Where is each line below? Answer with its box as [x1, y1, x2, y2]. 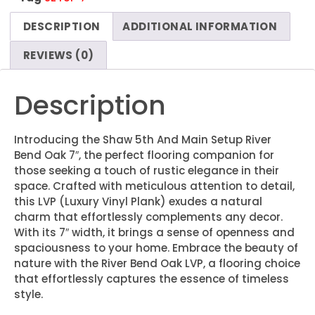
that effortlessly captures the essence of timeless [14, 271, 289, 286]
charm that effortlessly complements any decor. [14, 209, 283, 224]
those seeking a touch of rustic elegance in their [14, 162, 279, 178]
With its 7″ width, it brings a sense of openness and [14, 224, 295, 240]
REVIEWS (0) [23, 47, 94, 63]
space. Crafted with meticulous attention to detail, [14, 178, 295, 193]
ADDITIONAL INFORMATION [122, 18, 278, 34]
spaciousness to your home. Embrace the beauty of [14, 240, 298, 255]
